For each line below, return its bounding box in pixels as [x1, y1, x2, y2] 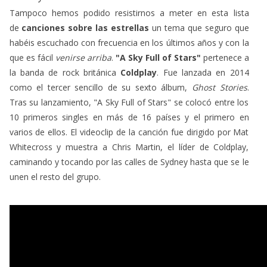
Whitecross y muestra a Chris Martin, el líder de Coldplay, [9, 141, 249, 153]
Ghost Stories [191, 81, 247, 93]
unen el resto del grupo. [9, 170, 101, 182]
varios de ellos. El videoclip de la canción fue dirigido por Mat [9, 126, 249, 138]
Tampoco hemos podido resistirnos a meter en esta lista [9, 7, 249, 18]
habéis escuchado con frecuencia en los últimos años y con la [9, 36, 249, 48]
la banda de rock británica [9, 66, 116, 78]
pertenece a [200, 51, 249, 63]
